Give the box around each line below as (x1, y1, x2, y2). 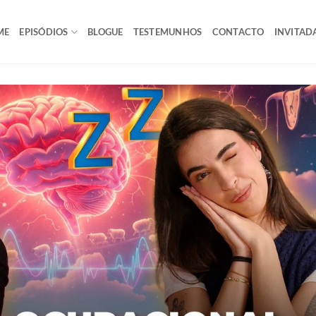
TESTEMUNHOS (133, 26, 202, 37)
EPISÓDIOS (19, 26, 68, 37)
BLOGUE (87, 26, 123, 37)
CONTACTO (212, 26, 265, 37)
